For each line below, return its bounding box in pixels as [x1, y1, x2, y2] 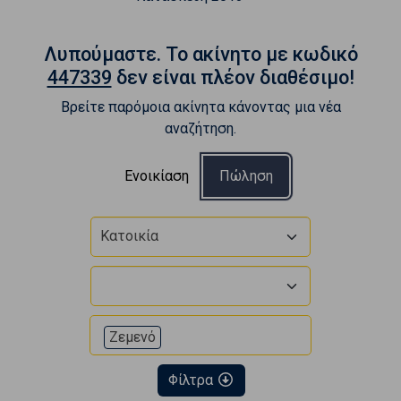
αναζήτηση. [165, 119, 236, 137]
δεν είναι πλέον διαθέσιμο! [111, 65, 354, 89]
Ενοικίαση [124, 166, 189, 184]
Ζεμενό [108, 328, 156, 346]
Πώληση [218, 166, 273, 184]
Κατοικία [99, 227, 158, 244]
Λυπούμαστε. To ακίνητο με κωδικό [43, 42, 358, 65]
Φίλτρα [167, 371, 217, 388]
